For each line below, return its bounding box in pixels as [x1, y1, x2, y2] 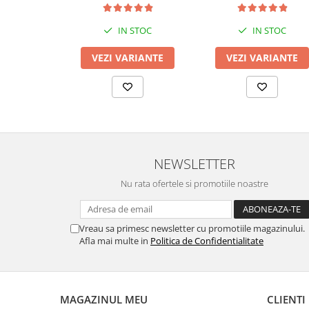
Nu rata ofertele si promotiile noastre [121, 177, 268, 190]
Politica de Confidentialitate [150, 234, 263, 247]
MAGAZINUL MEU [60, 292, 148, 306]
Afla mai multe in [79, 234, 150, 247]
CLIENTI [267, 292, 306, 306]
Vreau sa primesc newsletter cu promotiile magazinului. [79, 221, 305, 235]
